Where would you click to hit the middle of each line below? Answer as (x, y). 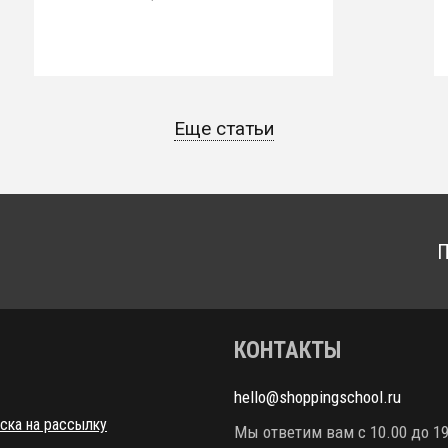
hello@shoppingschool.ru (317, 397)
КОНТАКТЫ (287, 350)
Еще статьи (224, 128)
